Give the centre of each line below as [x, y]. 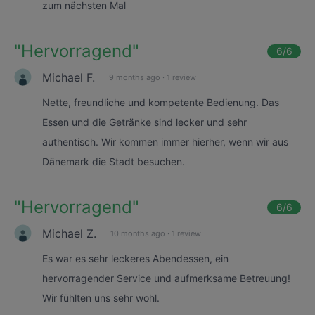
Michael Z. [69, 233]
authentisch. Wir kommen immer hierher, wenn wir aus [165, 142]
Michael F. [69, 77]
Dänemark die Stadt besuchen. [114, 161]
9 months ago [135, 77]
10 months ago [138, 233]
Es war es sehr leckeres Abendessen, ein [135, 258]
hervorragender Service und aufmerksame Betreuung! [166, 278]
